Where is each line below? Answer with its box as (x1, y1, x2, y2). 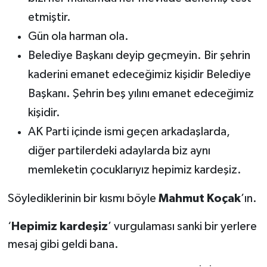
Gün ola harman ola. (27, 30, 129, 42)
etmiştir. (27, 11, 71, 23)
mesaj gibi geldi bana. (7, 238, 119, 250)
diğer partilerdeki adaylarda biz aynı (27, 144, 210, 157)
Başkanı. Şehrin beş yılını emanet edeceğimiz (27, 87, 254, 100)
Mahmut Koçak (158, 192, 241, 204)
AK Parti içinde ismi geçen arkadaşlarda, (27, 125, 230, 138)
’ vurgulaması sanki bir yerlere (107, 220, 257, 232)
